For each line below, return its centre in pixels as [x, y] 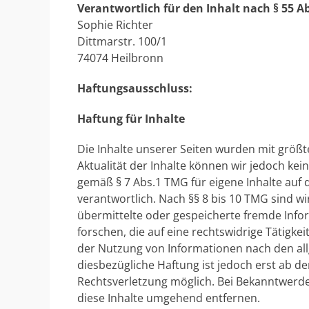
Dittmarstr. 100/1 [122, 41]
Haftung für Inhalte [131, 119]
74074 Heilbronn [120, 58]
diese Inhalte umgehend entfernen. [169, 298]
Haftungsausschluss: [135, 88]
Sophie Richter [115, 25]
